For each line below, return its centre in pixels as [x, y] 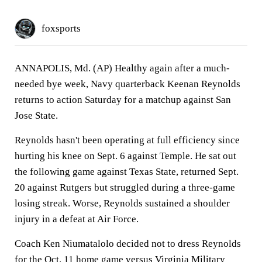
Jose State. [36, 116]
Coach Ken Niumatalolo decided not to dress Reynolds [128, 244]
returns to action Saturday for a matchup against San [123, 100]
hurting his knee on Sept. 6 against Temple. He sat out [125, 156]
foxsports [61, 28]
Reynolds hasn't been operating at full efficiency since [127, 140]
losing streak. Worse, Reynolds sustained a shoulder [122, 203]
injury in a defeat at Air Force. [77, 219]
